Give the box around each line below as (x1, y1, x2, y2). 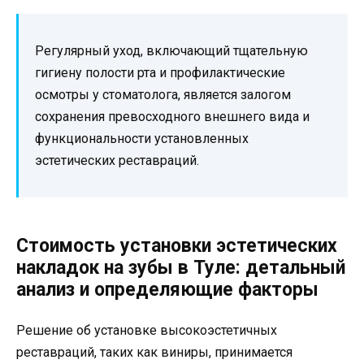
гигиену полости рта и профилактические (35, 65, 285, 81)
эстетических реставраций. (35, 153, 199, 169)
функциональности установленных (35, 131, 249, 147)
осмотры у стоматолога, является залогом (35, 87, 291, 103)
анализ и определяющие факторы (16, 279, 318, 301)
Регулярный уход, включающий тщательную (35, 43, 308, 59)
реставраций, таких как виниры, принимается (16, 344, 292, 361)
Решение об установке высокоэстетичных (16, 323, 277, 339)
